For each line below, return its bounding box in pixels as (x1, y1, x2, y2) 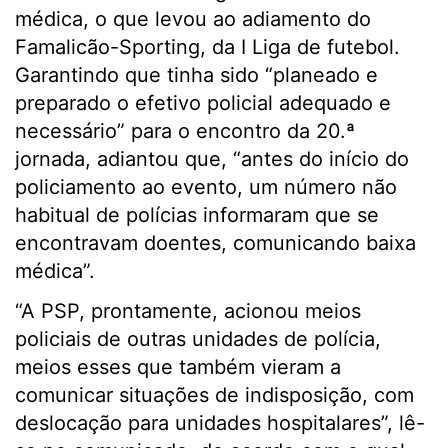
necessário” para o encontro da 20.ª (15, 119, 355, 144)
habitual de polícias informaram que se (15, 203, 379, 228)
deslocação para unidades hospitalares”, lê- (15, 411, 425, 436)
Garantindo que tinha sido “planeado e (15, 63, 378, 88)
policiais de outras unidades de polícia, (15, 327, 381, 352)
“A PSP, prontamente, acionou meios (15, 299, 361, 324)
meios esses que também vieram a (15, 355, 341, 380)
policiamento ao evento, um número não (15, 175, 397, 200)
